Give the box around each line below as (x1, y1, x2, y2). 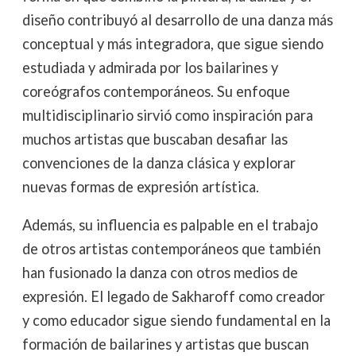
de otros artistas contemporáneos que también (21, 240, 321, 258)
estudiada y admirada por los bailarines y (21, 58, 278, 76)
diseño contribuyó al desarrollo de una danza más (21, 10, 333, 29)
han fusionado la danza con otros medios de (21, 264, 298, 282)
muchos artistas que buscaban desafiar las (21, 130, 288, 148)
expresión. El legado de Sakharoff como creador (21, 288, 325, 306)
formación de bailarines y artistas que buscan (21, 335, 309, 354)
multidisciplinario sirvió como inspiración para (21, 106, 313, 124)
